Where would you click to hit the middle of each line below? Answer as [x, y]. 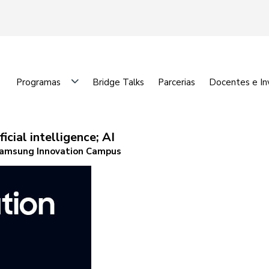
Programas [38, 82]
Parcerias [177, 82]
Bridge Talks [118, 82]
